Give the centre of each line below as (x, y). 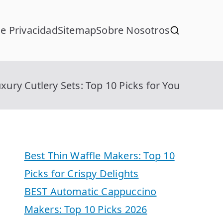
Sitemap (77, 30)
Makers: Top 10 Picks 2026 (86, 209)
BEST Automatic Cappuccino (90, 191)
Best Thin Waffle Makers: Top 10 (99, 155)
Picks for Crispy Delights (81, 173)
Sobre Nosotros (133, 30)
